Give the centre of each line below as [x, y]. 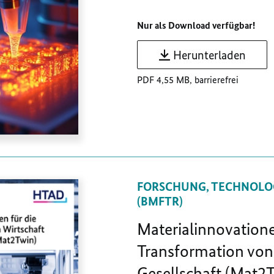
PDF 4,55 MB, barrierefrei [188, 80]
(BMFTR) [160, 202]
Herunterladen [209, 55]
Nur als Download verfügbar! [196, 26]
